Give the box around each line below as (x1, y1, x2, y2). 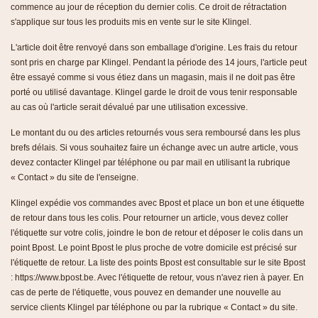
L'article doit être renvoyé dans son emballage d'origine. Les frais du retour (11, 42, 297, 53)
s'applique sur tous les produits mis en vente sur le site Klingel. (11, 16, 251, 27)
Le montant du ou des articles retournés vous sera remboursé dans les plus (11, 127, 300, 138)
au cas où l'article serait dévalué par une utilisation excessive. (11, 102, 248, 112)
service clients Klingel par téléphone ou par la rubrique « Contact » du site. (11, 302, 297, 312)
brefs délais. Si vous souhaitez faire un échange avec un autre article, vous (11, 142, 298, 153)
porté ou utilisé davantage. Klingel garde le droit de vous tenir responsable (11, 87, 297, 97)
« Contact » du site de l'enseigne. (11, 172, 138, 182)
